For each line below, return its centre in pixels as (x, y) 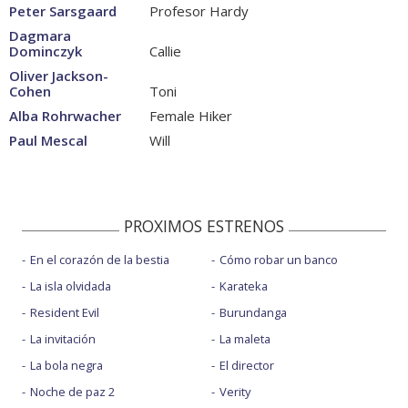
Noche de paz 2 (72, 392)
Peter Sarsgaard (63, 11)
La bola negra (66, 366)
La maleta (245, 339)
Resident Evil (65, 313)
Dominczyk (46, 51)
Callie (163, 51)
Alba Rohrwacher (65, 116)
